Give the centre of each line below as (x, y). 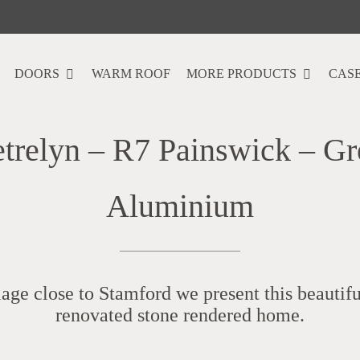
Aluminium (180, 206)
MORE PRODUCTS (241, 74)
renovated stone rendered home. (180, 315)
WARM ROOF (131, 74)
